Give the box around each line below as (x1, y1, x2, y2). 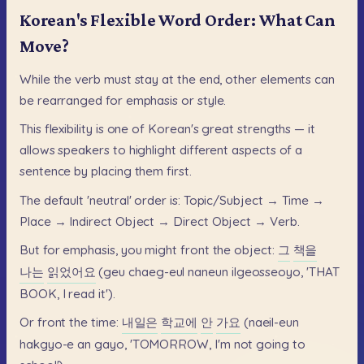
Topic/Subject (183, 192, 263, 208)
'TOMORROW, (129, 336, 211, 352)
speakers (58, 142, 110, 158)
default (43, 192, 84, 208)
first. (167, 163, 192, 180)
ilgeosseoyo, (231, 263, 303, 279)
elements (259, 71, 312, 88)
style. (197, 93, 227, 109)
